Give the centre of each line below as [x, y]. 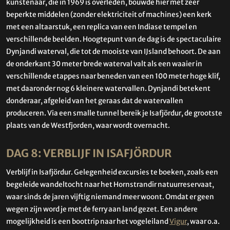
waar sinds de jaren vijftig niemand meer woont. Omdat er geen [110, 197]
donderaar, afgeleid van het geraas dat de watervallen [95, 101]
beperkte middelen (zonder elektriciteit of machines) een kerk [109, 15]
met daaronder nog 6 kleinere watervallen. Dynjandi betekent [108, 89]
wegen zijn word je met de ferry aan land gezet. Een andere [102, 209]
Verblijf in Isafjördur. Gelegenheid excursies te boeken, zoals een [112, 172]
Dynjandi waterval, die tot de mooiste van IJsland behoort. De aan [113, 52]
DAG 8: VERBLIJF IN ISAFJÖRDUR [89, 154]
